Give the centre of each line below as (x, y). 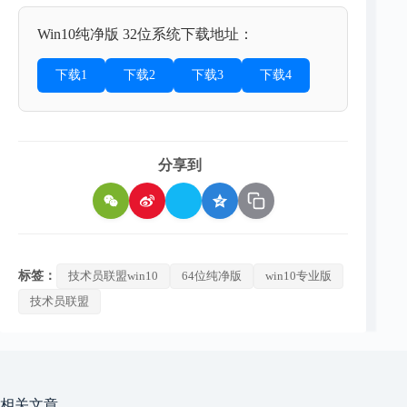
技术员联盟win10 (113, 276)
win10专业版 (298, 276)
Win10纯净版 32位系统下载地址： (145, 35)
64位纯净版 (212, 276)
